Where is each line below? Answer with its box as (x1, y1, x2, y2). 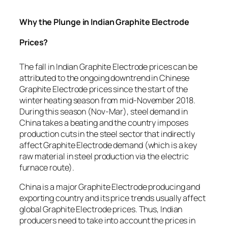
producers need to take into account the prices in (19, 215, 196, 226)
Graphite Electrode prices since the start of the (19, 83, 188, 95)
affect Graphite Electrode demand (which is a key (19, 139, 197, 151)
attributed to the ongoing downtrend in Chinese (19, 72, 190, 84)
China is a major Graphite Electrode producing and (19, 181, 201, 193)
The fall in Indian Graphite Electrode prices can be (19, 61, 197, 73)
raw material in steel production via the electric (19, 151, 189, 162)
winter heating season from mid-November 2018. (19, 95, 195, 106)
